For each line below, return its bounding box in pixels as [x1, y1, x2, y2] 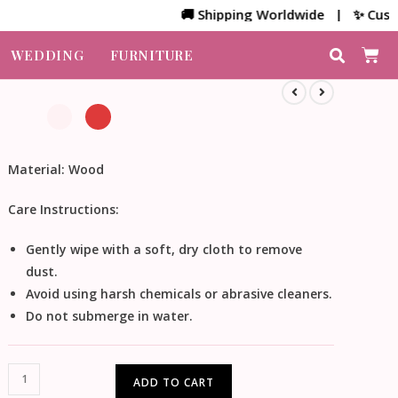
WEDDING [11, 45, 84, 64]
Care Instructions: [8, 200, 120, 218]
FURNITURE [110, 45, 194, 64]
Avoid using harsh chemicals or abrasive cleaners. [26, 284, 333, 302]
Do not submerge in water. [26, 306, 194, 324]
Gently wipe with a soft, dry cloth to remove [26, 240, 303, 258]
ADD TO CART [133, 374, 215, 390]
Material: [8, 160, 66, 178]
